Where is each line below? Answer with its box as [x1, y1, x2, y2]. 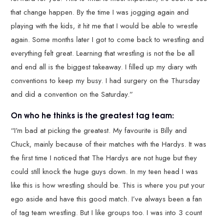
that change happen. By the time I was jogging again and [11, 6, 189, 18]
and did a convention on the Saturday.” [11, 88, 133, 100]
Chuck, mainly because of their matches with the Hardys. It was [11, 139, 207, 150]
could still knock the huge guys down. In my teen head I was [11, 166, 198, 177]
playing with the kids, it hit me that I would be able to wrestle [11, 20, 198, 31]
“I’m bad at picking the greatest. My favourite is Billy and [11, 125, 187, 136]
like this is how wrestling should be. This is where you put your [11, 180, 205, 191]
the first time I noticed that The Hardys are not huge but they [11, 153, 197, 164]
